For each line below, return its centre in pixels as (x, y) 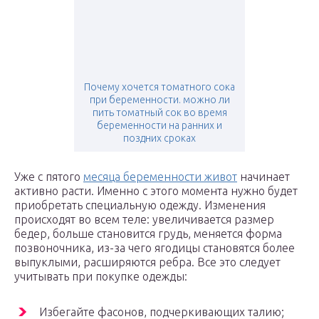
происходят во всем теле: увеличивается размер (144, 220)
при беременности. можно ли (159, 100)
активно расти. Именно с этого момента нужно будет (156, 191)
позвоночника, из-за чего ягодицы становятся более (155, 248)
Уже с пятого (49, 177)
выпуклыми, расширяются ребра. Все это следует (147, 262)
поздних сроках (159, 138)
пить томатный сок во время (159, 113)
